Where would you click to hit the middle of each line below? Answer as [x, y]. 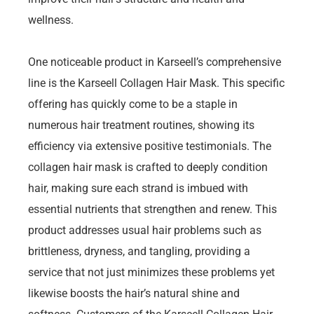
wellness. [51, 20]
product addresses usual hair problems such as [145, 230]
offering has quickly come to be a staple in [133, 104]
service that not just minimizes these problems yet [151, 272]
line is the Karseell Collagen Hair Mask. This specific [156, 83]
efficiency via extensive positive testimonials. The [150, 146]
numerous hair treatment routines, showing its [141, 125]
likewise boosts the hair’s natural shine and [134, 293]
